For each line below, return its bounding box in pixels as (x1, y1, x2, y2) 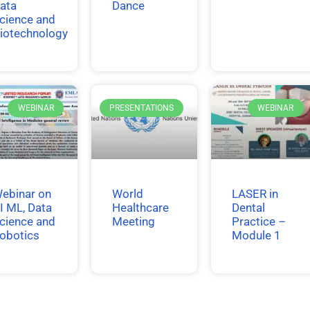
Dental (232, 201, 266, 215)
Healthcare (111, 201, 169, 215)
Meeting (111, 215, 155, 229)
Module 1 (232, 228, 282, 243)
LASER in (232, 187, 279, 201)
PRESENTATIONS (109, 103, 174, 113)
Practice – (232, 215, 286, 229)
